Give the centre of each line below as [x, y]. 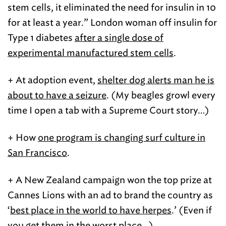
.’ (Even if [192, 210]
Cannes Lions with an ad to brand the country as [110, 195]
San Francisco [37, 153]
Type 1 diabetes [41, 38]
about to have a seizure [57, 95]
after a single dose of [119, 38]
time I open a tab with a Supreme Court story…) [108, 110]
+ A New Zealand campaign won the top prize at [110, 180]
